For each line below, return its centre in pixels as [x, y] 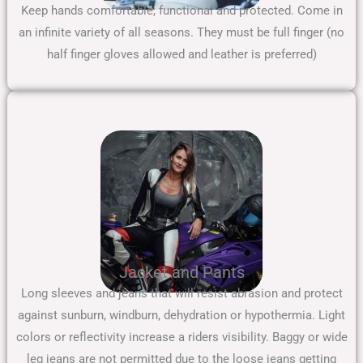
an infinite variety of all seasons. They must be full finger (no [181, 32]
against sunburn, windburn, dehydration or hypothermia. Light [181, 316]
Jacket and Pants [181, 273]
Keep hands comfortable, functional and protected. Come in [181, 10]
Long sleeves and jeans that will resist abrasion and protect [181, 294]
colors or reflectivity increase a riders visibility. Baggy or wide [181, 337]
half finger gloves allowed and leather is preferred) [181, 54]
